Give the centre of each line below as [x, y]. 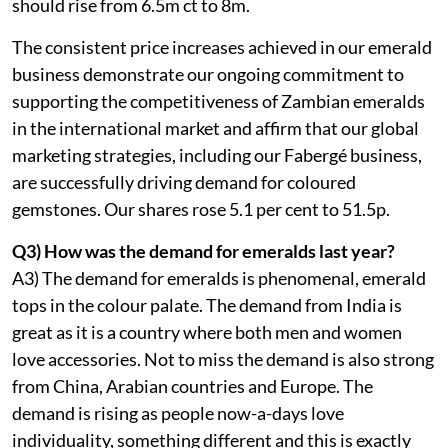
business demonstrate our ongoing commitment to [208, 73]
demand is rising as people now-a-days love [178, 412]
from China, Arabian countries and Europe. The [192, 385]
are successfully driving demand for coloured [184, 181]
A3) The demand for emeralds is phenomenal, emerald [219, 277]
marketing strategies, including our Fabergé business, [217, 154]
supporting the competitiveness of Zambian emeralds [218, 100]
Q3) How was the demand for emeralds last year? [203, 250]
